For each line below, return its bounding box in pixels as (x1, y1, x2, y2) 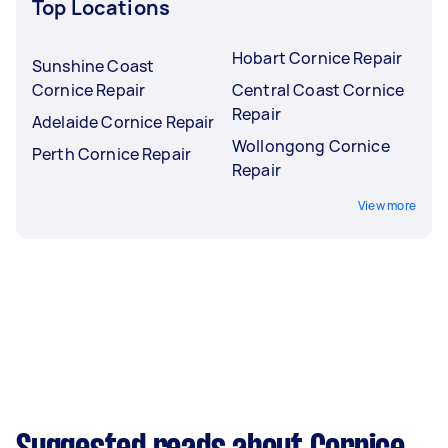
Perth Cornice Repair (32, 142, 191, 165)
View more (357, 196, 416, 214)
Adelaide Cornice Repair (32, 110, 215, 133)
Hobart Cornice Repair (232, 46, 403, 69)
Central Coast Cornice (232, 78, 405, 101)
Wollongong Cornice (232, 134, 390, 157)
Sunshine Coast (32, 54, 155, 77)
